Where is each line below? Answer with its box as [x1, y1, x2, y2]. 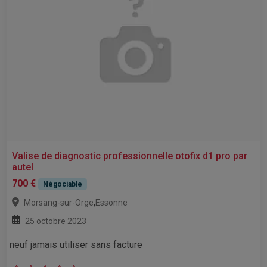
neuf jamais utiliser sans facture [10, 239, 142, 251]
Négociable [42, 180, 82, 189]
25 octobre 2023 [25, 216, 86, 226]
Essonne [95, 198, 128, 208]
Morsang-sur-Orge [24, 198, 94, 208]
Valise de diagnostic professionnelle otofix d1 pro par [12, 150, 247, 162]
